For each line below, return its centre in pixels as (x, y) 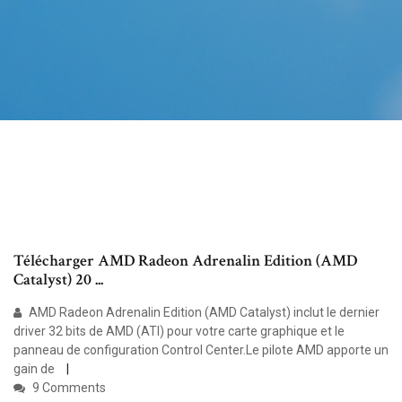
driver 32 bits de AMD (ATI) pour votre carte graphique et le (179, 332)
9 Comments (68, 388)
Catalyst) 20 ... (58, 280)
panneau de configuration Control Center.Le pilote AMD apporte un (201, 350)
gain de (35, 369)
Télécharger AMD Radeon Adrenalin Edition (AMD (185, 261)
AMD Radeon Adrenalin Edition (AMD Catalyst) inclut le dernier (203, 313)
